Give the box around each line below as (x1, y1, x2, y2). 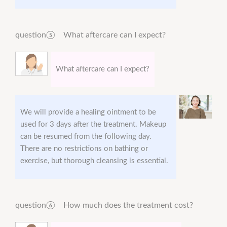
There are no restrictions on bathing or (20, 145, 148, 153)
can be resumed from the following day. (20, 133, 152, 141)
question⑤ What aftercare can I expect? (15, 31, 166, 40)
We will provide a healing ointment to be (20, 108, 156, 117)
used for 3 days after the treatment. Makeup (20, 121, 166, 129)
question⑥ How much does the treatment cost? (15, 201, 193, 210)
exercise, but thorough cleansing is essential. (20, 157, 168, 165)
